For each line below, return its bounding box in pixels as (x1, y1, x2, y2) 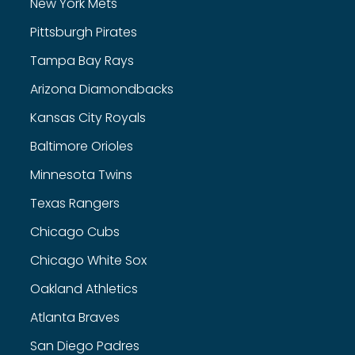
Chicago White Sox (30, 251, 147, 269)
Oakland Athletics (30, 280, 138, 298)
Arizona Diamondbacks (30, 80, 174, 98)
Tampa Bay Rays (30, 52, 134, 70)
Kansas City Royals (30, 109, 146, 127)
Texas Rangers (30, 194, 120, 212)
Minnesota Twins (30, 166, 132, 184)
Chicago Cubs (30, 223, 120, 241)
